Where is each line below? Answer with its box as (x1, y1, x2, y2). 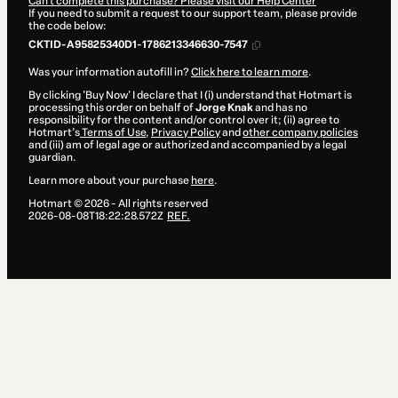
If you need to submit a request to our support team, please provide (28, 7, 357, 20)
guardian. (28, 151, 76, 164)
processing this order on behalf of (28, 101, 195, 115)
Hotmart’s (28, 126, 80, 139)
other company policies (243, 126, 358, 139)
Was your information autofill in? (28, 66, 191, 79)
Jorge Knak (195, 101, 253, 115)
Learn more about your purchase (28, 174, 191, 187)
